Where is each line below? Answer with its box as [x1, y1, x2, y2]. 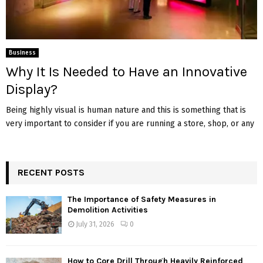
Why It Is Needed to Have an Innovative [6, 63, 247, 80]
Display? [6, 81, 58, 98]
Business [9, 49, 36, 57]
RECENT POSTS [18, 167, 85, 178]
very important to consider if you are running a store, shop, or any [6, 119, 254, 129]
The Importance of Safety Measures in [68, 194, 216, 205]
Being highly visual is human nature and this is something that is [6, 105, 246, 116]
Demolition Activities [68, 205, 148, 215]
